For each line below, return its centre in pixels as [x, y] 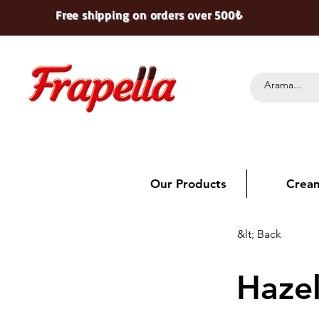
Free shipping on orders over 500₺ [150, 15]
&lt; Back [259, 234]
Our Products [188, 184]
